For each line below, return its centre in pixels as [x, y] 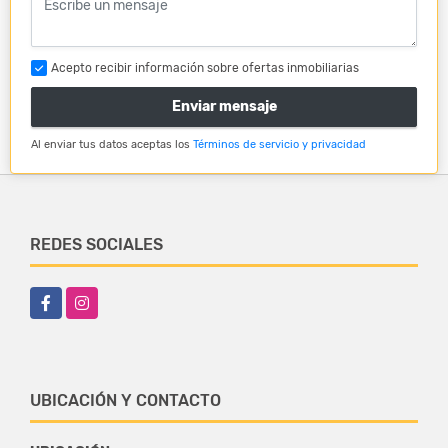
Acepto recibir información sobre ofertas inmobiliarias [205, 67]
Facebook [61, 297]
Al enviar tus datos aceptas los [112, 144]
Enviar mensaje [224, 107]
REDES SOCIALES [96, 244]
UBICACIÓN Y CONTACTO [125, 400]
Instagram [98, 297]
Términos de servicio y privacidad [279, 144]
